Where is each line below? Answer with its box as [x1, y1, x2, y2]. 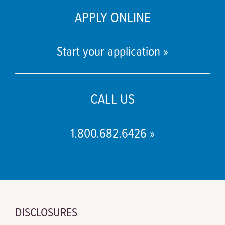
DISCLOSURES [15, 203, 77, 220]
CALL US [90, 88, 135, 108]
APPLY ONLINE [74, 7, 151, 27]
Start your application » [57, 41, 168, 60]
